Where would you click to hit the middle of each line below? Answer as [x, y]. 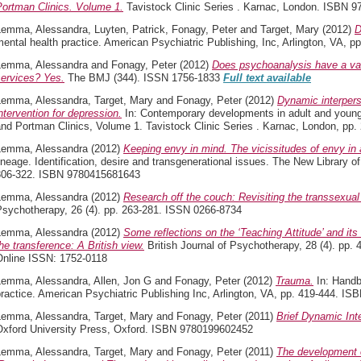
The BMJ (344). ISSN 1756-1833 [144, 78]
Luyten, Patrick [130, 29]
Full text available [267, 78]
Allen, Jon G [122, 281]
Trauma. [295, 281]
